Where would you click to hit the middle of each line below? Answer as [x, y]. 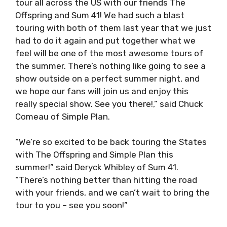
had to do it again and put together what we [105, 40]
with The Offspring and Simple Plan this [94, 155]
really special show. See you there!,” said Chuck [109, 104]
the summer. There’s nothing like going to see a [110, 66]
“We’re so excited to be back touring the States [111, 142]
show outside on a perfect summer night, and [107, 78]
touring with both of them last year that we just [113, 28]
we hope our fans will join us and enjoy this [102, 91]
